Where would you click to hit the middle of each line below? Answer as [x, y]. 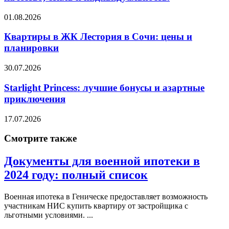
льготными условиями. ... [49, 215]
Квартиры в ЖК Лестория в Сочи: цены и [98, 37]
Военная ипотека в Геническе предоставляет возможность [106, 197]
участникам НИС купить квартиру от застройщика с [96, 206]
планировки [31, 48]
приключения [35, 99]
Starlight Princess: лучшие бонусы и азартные [104, 87]
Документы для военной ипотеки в [102, 161]
